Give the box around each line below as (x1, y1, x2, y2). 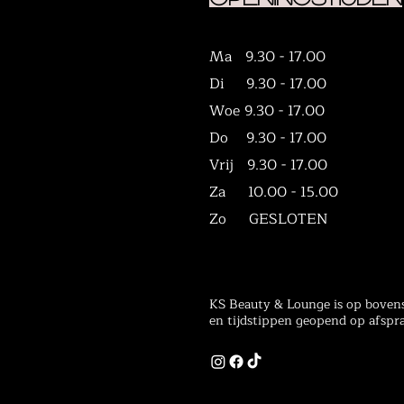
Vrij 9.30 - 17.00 (209, 153, 327, 177)
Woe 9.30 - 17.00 (209, 99, 325, 123)
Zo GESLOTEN (209, 207, 328, 231)
